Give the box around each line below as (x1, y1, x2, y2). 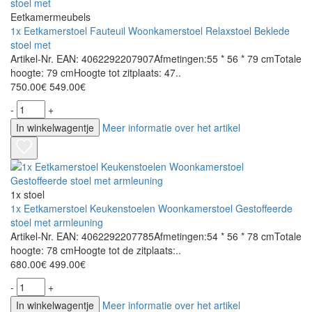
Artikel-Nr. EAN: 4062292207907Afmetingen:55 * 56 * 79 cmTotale (10, 52, 302, 66)
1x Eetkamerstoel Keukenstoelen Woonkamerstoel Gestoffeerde (10, 201, 292, 216)
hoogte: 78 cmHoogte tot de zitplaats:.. (10, 243, 181, 258)
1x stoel (10, 187, 45, 202)
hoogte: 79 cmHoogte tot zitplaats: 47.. (10, 65, 181, 80)
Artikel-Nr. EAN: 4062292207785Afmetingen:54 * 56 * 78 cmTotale (10, 229, 302, 244)
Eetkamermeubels (10, 10, 91, 24)
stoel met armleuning (10, 215, 103, 230)
